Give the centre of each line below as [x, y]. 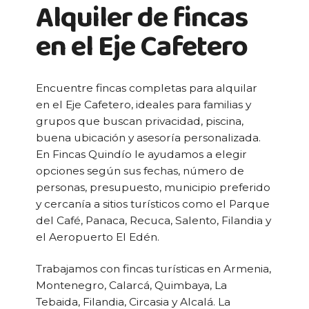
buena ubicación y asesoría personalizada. [148, 138]
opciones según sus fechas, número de [140, 171]
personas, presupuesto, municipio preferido [153, 187]
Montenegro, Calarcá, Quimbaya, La [131, 285]
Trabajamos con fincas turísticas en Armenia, [153, 269]
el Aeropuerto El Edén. [98, 237]
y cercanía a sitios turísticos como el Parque [153, 204]
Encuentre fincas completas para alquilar [147, 88]
